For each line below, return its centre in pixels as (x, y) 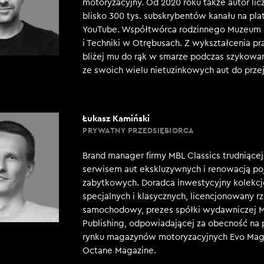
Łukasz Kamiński (116, 118)
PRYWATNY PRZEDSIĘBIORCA (138, 131)
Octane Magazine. (119, 251)
